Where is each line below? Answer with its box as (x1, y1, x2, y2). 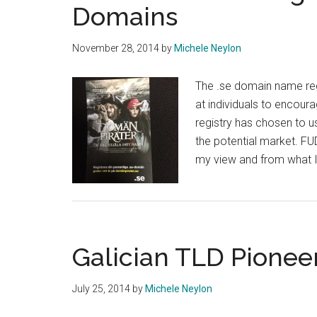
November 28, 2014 (72, 42, 159, 54)
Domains (72, 1, 178, 31)
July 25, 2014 (72, 283, 130, 294)
